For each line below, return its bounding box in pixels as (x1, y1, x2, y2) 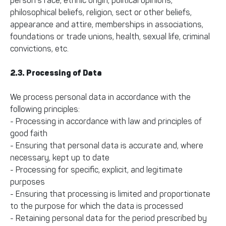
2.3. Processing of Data (10, 68, 102, 78)
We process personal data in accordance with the (10, 92, 191, 102)
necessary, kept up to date (10, 153, 109, 162)
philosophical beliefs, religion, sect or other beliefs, (10, 8, 192, 17)
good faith (10, 129, 47, 138)
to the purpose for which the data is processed (10, 201, 183, 211)
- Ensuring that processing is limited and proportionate (10, 189, 210, 199)
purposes (10, 177, 45, 187)
